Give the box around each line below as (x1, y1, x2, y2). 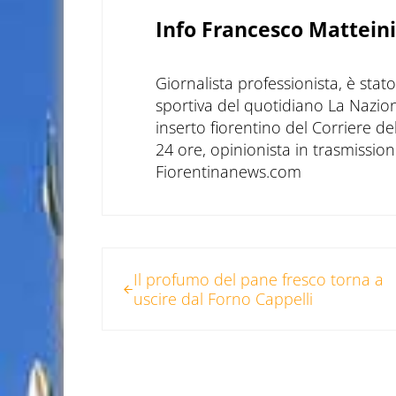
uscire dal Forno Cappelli (133, 288, 314, 310)
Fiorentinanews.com (155, 161, 301, 183)
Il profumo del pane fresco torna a (133, 269, 385, 291)
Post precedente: (100, 248, 225, 270)
